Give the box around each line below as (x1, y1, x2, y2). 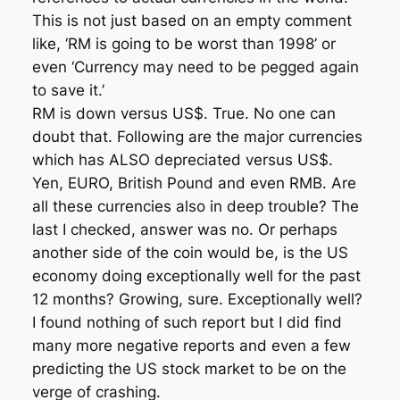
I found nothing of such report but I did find (31, 313, 342, 332)
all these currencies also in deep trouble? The (31, 197, 359, 216)
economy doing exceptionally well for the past (31, 267, 361, 286)
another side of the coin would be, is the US (31, 244, 348, 262)
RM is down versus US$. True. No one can (31, 104, 336, 123)
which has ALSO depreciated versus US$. (31, 151, 333, 170)
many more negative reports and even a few (31, 337, 351, 355)
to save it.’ (31, 81, 104, 100)
